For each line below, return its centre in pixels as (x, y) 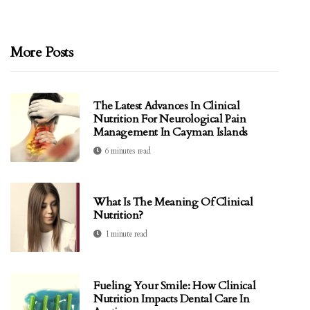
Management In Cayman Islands (171, 132)
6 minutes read (128, 151)
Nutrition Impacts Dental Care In (172, 299)
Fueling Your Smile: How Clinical (175, 285)
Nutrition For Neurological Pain (170, 119)
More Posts (42, 53)
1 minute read (126, 234)
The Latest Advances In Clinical (167, 106)
